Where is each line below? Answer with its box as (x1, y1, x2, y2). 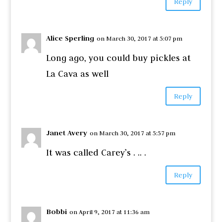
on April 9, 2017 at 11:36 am (69, 208, 150, 216)
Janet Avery (46, 128, 87, 138)
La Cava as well (46, 68, 109, 80)
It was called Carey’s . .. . (46, 147, 146, 159)
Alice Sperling (46, 33, 94, 43)
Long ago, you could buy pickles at (46, 53, 191, 64)
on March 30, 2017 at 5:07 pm (96, 34, 182, 43)
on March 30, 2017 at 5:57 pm (89, 129, 175, 137)
